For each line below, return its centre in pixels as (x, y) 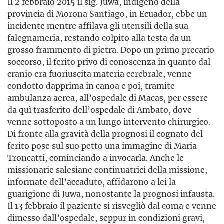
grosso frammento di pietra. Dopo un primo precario (111, 50)
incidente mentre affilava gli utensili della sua (98, 26)
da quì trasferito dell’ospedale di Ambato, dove (100, 110)
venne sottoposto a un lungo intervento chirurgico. (109, 122)
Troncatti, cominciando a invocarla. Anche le (96, 158)
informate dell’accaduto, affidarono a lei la (92, 182)
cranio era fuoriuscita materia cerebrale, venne (100, 74)
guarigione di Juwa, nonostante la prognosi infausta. (111, 194)
